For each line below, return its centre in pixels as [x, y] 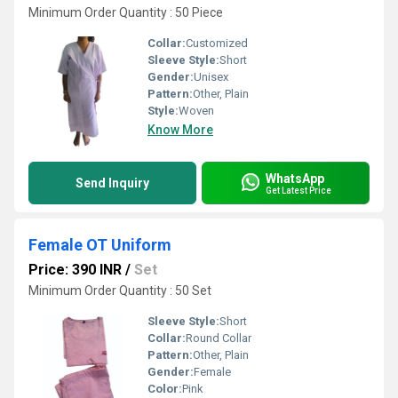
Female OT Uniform [100, 245]
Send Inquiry [112, 183]
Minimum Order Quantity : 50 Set [120, 291]
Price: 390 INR [75, 270]
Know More [180, 130]
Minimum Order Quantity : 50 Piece [126, 12]
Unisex [211, 77]
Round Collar [219, 338]
